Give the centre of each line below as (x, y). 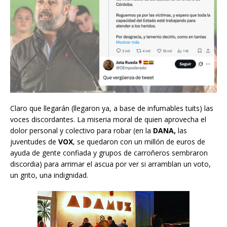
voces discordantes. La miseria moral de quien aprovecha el (108, 119)
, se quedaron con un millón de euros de (139, 141)
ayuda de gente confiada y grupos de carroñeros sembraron (109, 153)
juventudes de (34, 141)
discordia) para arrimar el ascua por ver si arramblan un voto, (110, 164)
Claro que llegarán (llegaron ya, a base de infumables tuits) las (112, 108)
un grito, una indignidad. (49, 175)
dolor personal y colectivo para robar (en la (81, 130)
